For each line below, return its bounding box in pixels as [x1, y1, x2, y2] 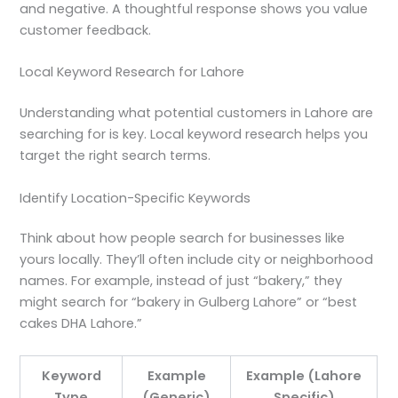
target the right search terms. [20, 147, 211, 165]
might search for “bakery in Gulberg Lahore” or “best [20, 293, 358, 312]
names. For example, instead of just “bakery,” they [20, 272, 343, 291]
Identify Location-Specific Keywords [20, 188, 251, 207]
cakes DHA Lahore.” [20, 314, 143, 333]
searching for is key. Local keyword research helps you [20, 125, 369, 144]
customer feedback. [20, 20, 152, 39]
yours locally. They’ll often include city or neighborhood [20, 251, 374, 269]
